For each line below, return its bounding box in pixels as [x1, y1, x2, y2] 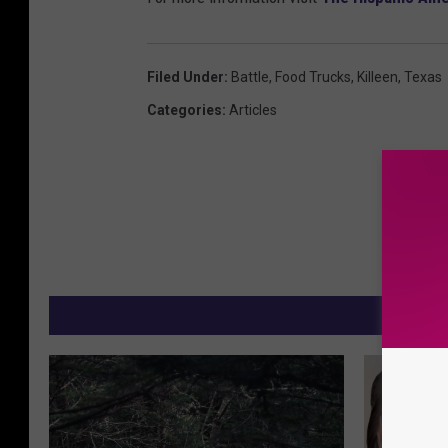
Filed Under [147, 69, 224, 85]
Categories [147, 102, 222, 118]
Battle [231, 69, 269, 85]
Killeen [357, 69, 398, 85]
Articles [229, 102, 277, 118]
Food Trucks [275, 69, 351, 85]
